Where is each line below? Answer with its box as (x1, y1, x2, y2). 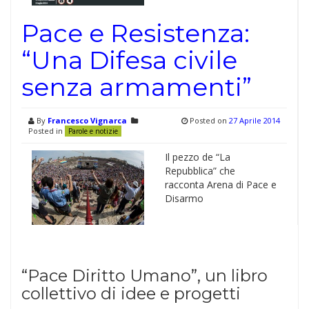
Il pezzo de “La (164, 150, 230, 164)
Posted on (188, 115, 229, 126)
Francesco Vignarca (48, 115, 127, 126)
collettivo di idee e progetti (21, 283, 241, 304)
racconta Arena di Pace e (164, 178, 277, 192)
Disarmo (164, 192, 203, 206)
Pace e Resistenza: (21, 18, 250, 49)
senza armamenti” (21, 72, 252, 103)
